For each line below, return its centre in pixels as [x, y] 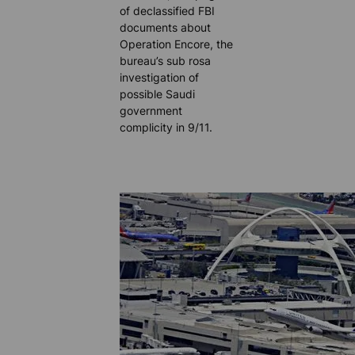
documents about [166, 27]
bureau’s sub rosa [166, 61]
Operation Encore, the [177, 44]
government [151, 111]
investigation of [160, 77]
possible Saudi [158, 94]
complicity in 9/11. [166, 127]
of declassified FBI [168, 11]
